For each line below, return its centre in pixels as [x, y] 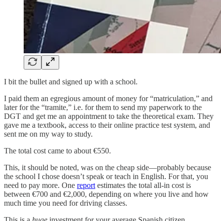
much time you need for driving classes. [66, 203]
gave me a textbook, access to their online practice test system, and [107, 125]
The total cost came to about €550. [57, 151]
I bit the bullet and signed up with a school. [71, 82]
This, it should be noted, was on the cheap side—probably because [108, 168]
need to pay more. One [40, 185]
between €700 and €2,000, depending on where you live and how [106, 194]
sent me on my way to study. [48, 134]
